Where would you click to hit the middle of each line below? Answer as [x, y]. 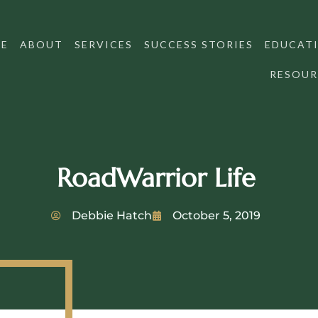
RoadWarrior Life [156, 177]
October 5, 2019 [216, 215]
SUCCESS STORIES [198, 45]
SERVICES [103, 45]
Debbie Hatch [112, 215]
